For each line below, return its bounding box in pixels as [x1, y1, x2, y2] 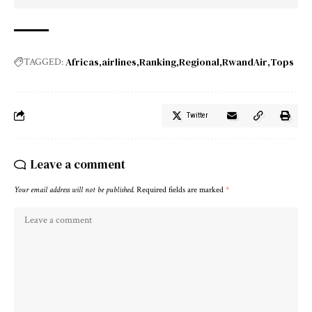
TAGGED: [24, 55, 63, 68]
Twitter [187, 110, 208, 120]
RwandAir [222, 54, 267, 69]
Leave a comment [31, 155, 125, 173]
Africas [65, 54, 99, 69]
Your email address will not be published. [14, 184, 134, 195]
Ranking [139, 54, 176, 69]
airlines [102, 54, 136, 69]
